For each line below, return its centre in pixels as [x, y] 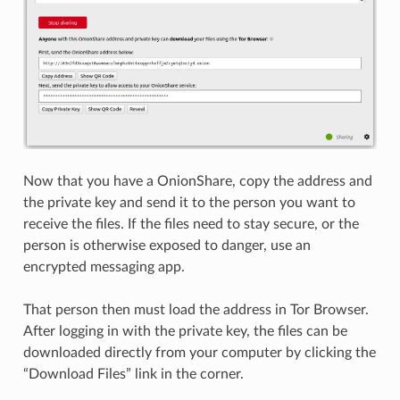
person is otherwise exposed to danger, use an [167, 246]
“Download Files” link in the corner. [133, 375]
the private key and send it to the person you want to [189, 203]
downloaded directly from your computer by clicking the [199, 353]
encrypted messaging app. [104, 267]
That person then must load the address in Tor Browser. [196, 310]
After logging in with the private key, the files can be [185, 332]
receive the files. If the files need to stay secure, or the [191, 225]
